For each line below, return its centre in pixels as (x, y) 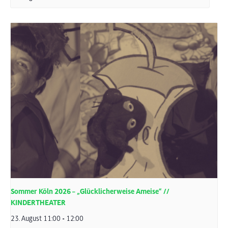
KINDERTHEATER (38, 203)
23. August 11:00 (36, 218)
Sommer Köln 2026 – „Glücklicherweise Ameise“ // (90, 191)
